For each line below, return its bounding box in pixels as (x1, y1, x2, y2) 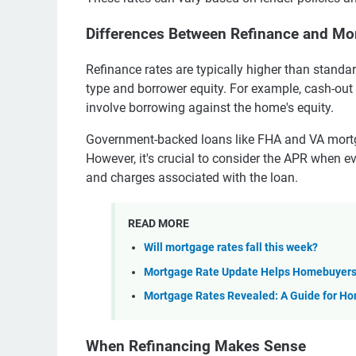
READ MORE (128, 216, 189, 230)
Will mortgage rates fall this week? (144, 241, 318, 255)
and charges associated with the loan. (86, 169, 298, 185)
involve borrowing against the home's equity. (86, 99, 334, 115)
